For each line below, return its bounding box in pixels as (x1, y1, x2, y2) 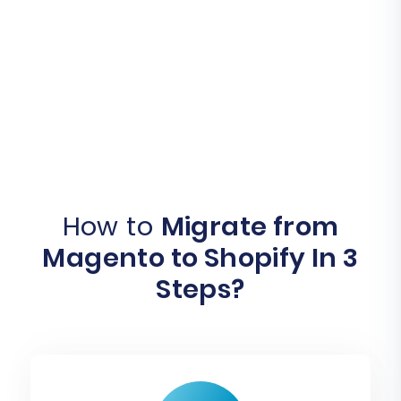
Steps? (156, 271, 245, 308)
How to (62, 209, 161, 245)
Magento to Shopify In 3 (42, 240, 359, 277)
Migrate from (160, 209, 339, 245)
